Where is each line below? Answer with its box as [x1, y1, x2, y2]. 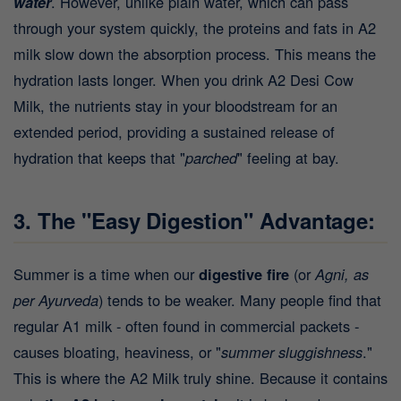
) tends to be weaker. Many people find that [98, 289, 381, 311]
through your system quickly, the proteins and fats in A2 [13, 17, 376, 39]
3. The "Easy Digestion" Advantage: [13, 205, 375, 236]
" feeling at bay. [237, 147, 339, 169]
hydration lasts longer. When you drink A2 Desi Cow [13, 69, 354, 91]
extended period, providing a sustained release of [13, 121, 335, 143]
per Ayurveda [13, 289, 98, 311]
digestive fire [199, 263, 289, 286]
